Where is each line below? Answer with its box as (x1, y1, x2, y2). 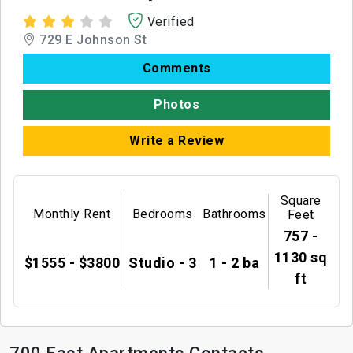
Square (280, 192, 321, 208)
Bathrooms (203, 206, 266, 222)
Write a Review (129, 133, 224, 149)
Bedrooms (132, 206, 193, 222)
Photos (154, 97, 199, 113)
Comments (142, 61, 211, 76)
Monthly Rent (33, 206, 111, 222)
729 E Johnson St (35, 32, 147, 48)
